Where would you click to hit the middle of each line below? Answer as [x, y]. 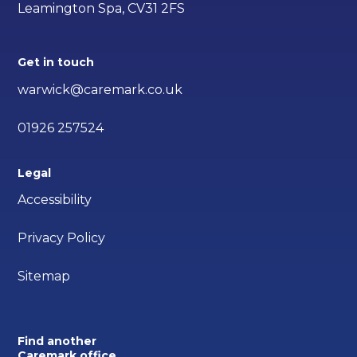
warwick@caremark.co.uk [100, 89]
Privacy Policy [62, 238]
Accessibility [55, 200]
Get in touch [56, 62]
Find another [57, 341]
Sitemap [44, 277]
